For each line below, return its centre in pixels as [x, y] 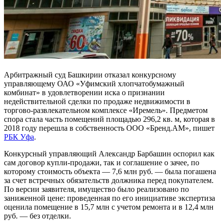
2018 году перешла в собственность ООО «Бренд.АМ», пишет [109, 128]
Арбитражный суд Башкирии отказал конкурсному [90, 74]
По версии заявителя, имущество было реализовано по [96, 189]
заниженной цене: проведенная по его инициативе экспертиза [110, 198]
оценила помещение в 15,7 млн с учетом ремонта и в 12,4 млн [109, 207]
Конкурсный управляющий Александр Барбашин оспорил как [109, 153]
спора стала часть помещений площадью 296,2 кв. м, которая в [110, 119]
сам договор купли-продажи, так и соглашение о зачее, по [102, 162]
